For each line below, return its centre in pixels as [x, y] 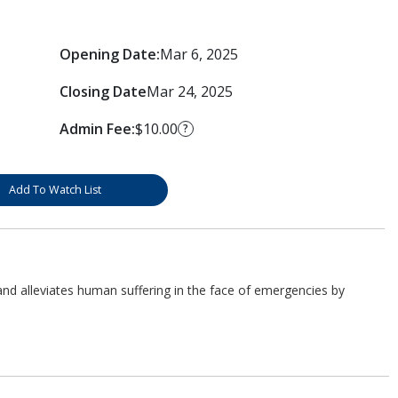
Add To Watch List [55, 189]
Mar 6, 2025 [199, 54]
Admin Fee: [97, 128]
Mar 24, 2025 [189, 91]
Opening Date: [109, 54]
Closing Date [103, 91]
